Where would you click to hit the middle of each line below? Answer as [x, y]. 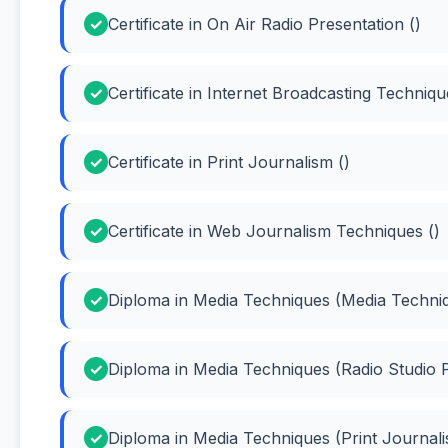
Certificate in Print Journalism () [229, 161]
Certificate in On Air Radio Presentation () [264, 23]
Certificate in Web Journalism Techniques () [274, 230]
